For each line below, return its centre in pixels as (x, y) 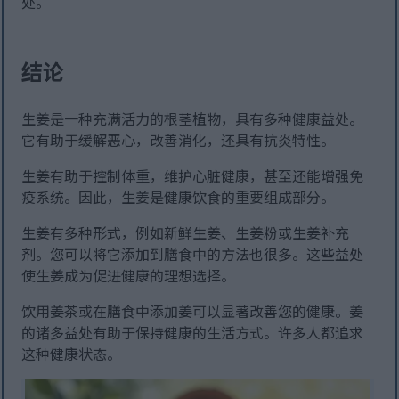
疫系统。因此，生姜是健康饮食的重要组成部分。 (179, 197)
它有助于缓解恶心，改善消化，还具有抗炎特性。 (179, 140)
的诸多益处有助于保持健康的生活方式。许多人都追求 (193, 333)
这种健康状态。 (72, 354)
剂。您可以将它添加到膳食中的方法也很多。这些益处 (193, 254)
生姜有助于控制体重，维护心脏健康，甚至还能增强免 (193, 176)
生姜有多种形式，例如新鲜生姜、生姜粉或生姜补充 (186, 233)
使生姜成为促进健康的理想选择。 (129, 276)
